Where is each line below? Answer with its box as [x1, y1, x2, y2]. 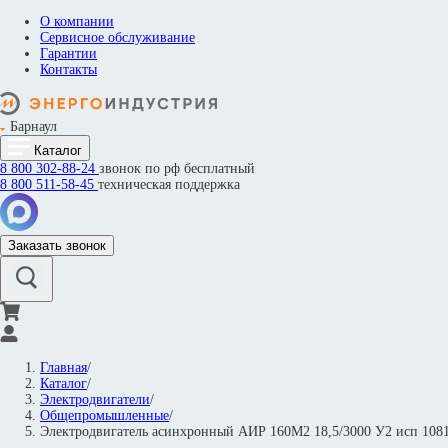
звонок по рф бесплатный [99, 161, 255, 176]
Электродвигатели [40, 392, 150, 407]
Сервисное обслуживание [40, 30, 195, 45]
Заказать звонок [8, 238, 106, 253]
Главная [40, 360, 87, 375]
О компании [40, 14, 114, 29]
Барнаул [10, 119, 57, 134]
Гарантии [40, 46, 97, 61]
